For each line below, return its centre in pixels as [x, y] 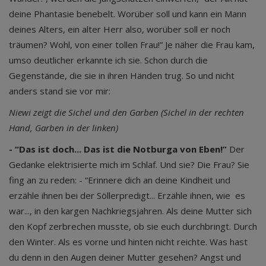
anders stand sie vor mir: [60, 91]
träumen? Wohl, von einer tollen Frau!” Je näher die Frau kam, [132, 45]
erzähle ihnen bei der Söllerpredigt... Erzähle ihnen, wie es [127, 195]
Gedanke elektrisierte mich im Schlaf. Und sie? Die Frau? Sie [129, 164]
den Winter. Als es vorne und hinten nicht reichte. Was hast [128, 242]
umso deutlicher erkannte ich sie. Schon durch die [108, 60]
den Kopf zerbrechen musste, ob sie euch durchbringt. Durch [133, 226]
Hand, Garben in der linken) [64, 128]
